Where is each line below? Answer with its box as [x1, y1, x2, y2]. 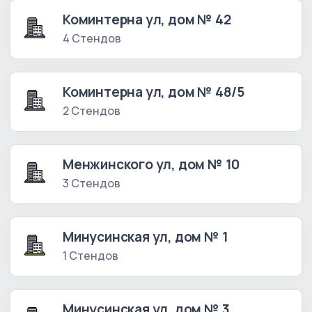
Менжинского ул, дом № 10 [63, 155, 240, 174]
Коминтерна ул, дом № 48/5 [63, 83, 245, 102]
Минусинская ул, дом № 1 [63, 228, 228, 247]
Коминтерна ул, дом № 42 [63, 10, 231, 29]
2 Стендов [63, 103, 120, 119]
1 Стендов [63, 248, 118, 264]
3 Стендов [63, 175, 120, 192]
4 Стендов [63, 31, 121, 47]
